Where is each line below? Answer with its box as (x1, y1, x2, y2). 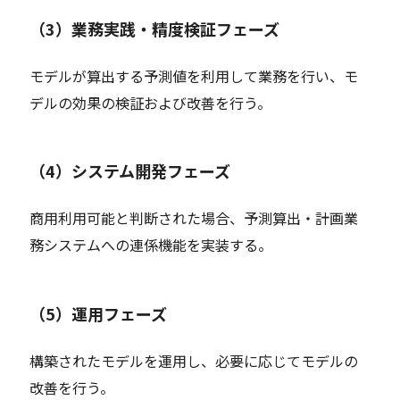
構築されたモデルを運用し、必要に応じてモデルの (29, 349, 359, 371)
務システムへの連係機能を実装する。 (29, 234, 273, 256)
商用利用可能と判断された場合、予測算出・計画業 (29, 207, 359, 229)
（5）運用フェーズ (29, 302, 168, 326)
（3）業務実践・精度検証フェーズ (29, 16, 280, 40)
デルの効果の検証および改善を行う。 (29, 91, 272, 113)
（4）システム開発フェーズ (29, 159, 231, 183)
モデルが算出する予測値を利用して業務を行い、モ (29, 64, 359, 87)
